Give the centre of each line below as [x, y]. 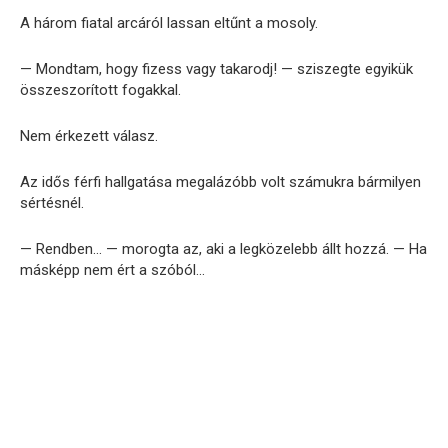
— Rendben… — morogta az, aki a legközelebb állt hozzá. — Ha [223, 249]
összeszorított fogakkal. [100, 90]
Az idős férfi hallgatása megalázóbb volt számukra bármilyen [220, 182]
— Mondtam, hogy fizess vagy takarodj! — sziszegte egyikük [216, 69]
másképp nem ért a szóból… [112, 270]
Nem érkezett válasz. [89, 136]
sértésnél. [52, 203]
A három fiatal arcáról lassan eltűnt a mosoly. [169, 23]
